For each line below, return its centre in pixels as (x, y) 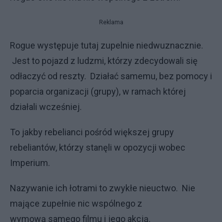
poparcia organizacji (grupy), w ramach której (98, 91)
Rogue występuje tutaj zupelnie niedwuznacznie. (107, 45)
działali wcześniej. (46, 107)
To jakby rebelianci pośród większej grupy (92, 132)
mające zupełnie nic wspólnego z (76, 203)
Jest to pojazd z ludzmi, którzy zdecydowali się (104, 61)
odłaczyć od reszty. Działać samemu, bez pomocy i (111, 76)
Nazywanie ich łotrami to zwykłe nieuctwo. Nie (103, 188)
